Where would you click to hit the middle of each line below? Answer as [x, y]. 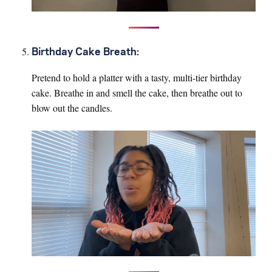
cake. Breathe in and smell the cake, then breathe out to [137, 92]
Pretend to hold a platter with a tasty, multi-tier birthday [137, 77]
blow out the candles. [72, 107]
